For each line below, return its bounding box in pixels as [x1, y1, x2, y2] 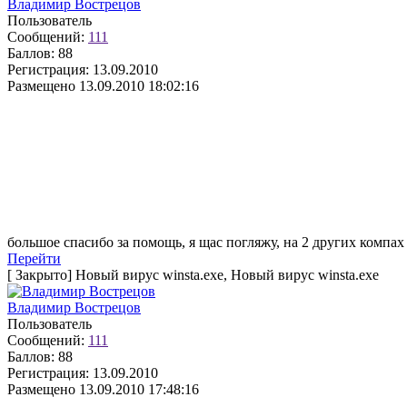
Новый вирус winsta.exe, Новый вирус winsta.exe [72, 267, 379, 283]
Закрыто [15, 267, 67, 283]
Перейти [7, 251, 61, 266]
